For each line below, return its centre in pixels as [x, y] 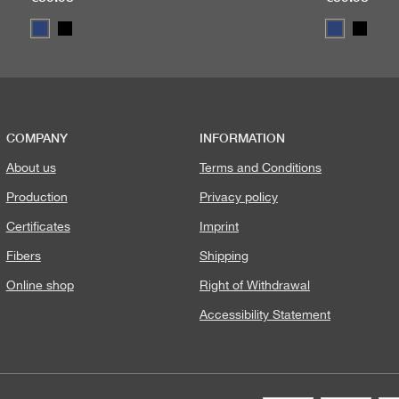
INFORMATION [242, 137]
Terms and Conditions [260, 167]
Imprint [219, 226]
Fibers [23, 256]
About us [31, 167]
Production [37, 197]
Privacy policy [238, 197]
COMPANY [37, 137]
